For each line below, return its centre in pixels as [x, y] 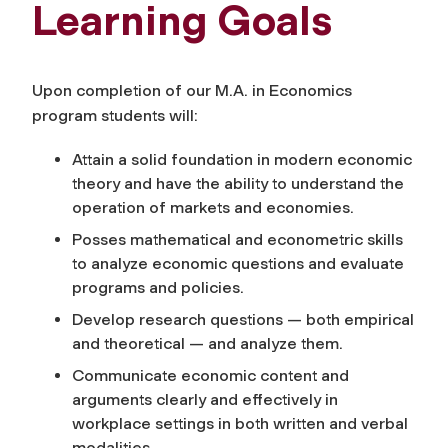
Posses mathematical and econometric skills [237, 239]
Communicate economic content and [210, 375]
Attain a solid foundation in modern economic [242, 159]
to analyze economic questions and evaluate [238, 263]
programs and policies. [158, 287]
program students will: [115, 115]
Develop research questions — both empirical [243, 319]
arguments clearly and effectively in [205, 399]
